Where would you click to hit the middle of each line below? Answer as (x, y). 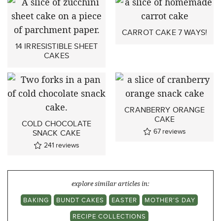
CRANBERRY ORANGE (165, 110)
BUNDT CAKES (80, 200)
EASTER (124, 200)
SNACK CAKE (56, 133)
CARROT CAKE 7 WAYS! (165, 33)
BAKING (36, 200)
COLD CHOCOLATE (56, 124)
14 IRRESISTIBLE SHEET (56, 46)
